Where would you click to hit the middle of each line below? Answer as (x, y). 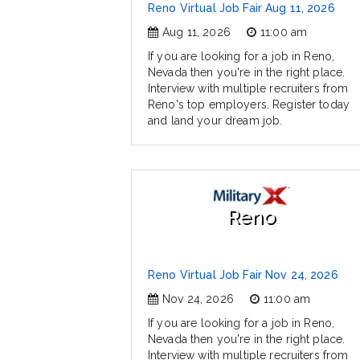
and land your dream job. (215, 121)
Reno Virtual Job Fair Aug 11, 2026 (241, 8)
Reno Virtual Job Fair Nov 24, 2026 (243, 275)
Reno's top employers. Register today (249, 105)
